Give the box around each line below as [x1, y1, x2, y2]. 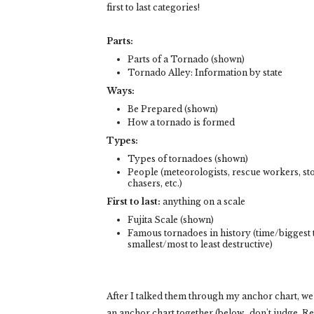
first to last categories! [107, 2, 202, 13]
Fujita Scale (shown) [128, 214, 214, 226]
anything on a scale [161, 196, 245, 207]
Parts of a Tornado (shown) [128, 54, 245, 65]
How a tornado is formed [128, 117, 235, 128]
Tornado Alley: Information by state [128, 67, 282, 78]
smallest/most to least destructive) [128, 239, 273, 250]
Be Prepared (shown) [128, 104, 218, 115]
